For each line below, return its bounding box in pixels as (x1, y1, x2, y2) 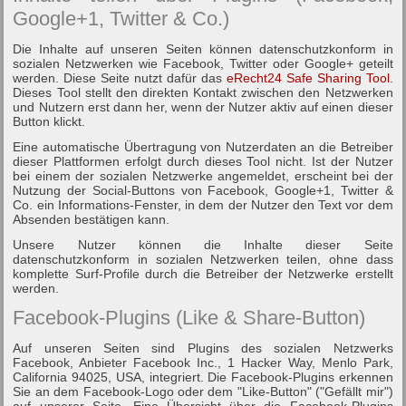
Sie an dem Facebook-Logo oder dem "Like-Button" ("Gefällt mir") (13, 383, 393, 399)
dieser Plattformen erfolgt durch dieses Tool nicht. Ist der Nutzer (13, 153, 393, 169)
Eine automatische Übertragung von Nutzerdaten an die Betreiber (13, 139, 393, 154)
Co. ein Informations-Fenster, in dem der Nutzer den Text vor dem (13, 197, 393, 212)
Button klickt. (13, 113, 86, 129)
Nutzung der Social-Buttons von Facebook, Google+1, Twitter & (13, 182, 393, 198)
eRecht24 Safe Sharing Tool (226, 70, 390, 85)
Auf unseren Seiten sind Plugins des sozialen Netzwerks (13, 340, 393, 355)
